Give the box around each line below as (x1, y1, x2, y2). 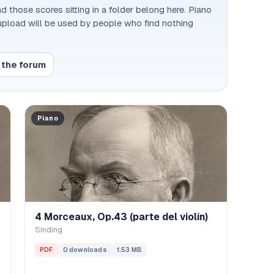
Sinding (35, 224, 62, 235)
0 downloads (62, 245, 107, 254)
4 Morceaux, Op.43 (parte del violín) (35, 210, 208, 223)
